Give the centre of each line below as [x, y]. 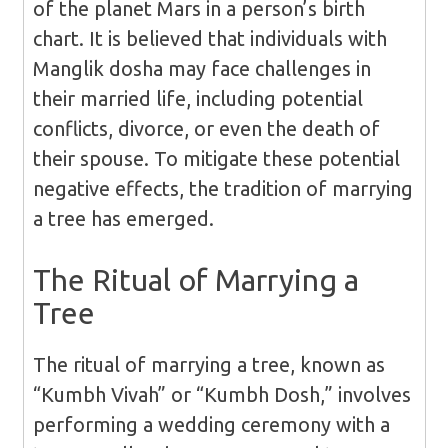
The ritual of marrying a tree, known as [208, 365]
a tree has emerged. [123, 219]
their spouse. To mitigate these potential [216, 159]
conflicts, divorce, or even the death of [206, 129]
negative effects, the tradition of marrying [222, 189]
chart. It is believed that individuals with [209, 39]
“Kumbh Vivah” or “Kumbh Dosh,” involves [221, 395]
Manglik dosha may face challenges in [201, 69]
